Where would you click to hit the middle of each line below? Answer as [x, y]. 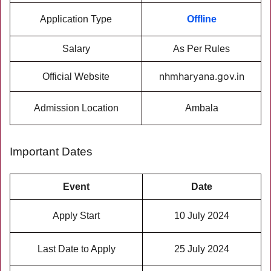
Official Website [76, 77]
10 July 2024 [202, 216]
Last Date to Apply [76, 249]
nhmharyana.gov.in [201, 76]
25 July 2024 [202, 249]
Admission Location [76, 108]
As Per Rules [201, 49]
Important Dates [51, 152]
